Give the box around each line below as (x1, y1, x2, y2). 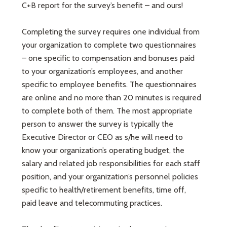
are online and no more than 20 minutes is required (22, 93, 202, 102)
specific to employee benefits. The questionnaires (22, 80, 197, 89)
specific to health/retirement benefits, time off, (22, 185, 186, 195)
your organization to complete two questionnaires (22, 40, 197, 50)
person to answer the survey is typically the (22, 119, 174, 129)
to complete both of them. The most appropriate (22, 106, 193, 116)
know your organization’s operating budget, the (22, 145, 185, 155)
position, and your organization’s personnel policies (22, 172, 199, 181)
